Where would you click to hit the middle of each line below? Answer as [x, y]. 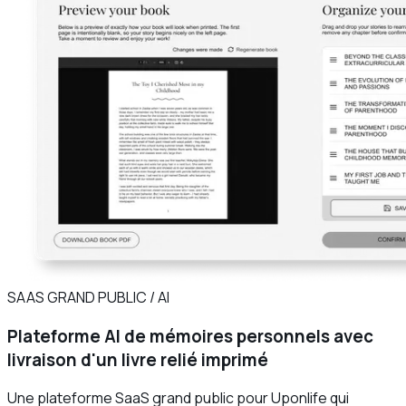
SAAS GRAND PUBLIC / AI [88, 297]
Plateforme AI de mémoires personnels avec [190, 336]
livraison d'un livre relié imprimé [138, 359]
